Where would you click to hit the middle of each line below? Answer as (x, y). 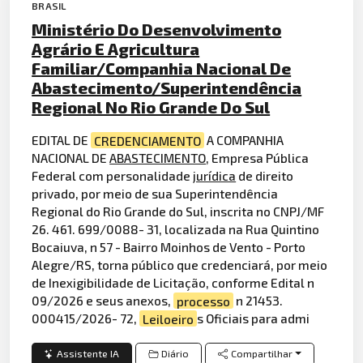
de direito (265, 176)
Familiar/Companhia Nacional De (162, 68)
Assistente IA (88, 354)
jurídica (215, 176)
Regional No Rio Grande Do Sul (151, 107)
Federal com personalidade (113, 176)
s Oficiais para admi (254, 318)
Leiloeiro (169, 318)
